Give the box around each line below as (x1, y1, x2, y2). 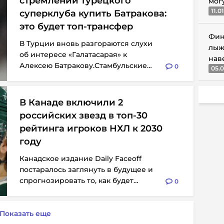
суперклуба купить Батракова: (19, 8, 166, 19)
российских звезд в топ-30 (19, 110, 147, 121)
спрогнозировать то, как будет (19, 176, 133, 185)
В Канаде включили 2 (19, 97, 123, 108)
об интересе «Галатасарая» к (19, 50, 127, 59)
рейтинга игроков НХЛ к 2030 (19, 123, 162, 134)
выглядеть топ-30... (19, 187, 88, 196)
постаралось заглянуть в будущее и (19, 165, 153, 174)
